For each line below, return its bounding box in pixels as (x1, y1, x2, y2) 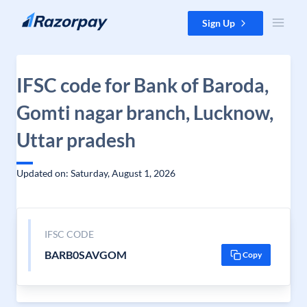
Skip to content (11, 12, 76, 23)
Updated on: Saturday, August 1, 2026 (16, 167, 175, 179)
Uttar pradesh (16, 128, 136, 151)
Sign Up (202, 17, 235, 29)
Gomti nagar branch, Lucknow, (16, 101, 273, 124)
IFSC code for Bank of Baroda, (16, 73, 269, 97)
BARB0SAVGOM (44, 248, 127, 261)
